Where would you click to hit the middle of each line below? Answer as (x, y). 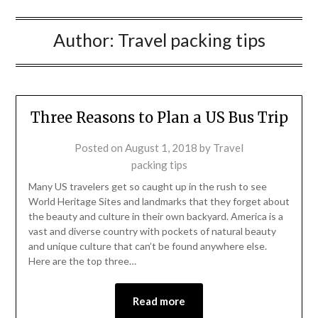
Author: (85, 40)
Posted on (100, 148)
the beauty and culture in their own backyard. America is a (155, 216)
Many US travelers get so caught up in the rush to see (147, 187)
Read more (159, 301)
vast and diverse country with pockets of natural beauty (152, 231)
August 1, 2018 (161, 148)
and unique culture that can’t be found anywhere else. (147, 246)
